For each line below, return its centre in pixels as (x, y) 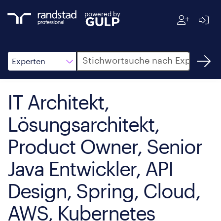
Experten (29, 61)
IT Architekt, (58, 102)
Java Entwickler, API (90, 168)
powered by (102, 14)
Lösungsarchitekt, (83, 124)
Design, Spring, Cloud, (104, 191)
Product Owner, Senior (105, 146)
